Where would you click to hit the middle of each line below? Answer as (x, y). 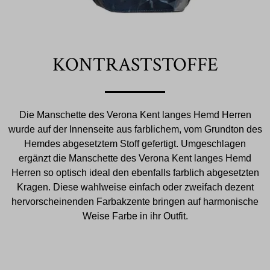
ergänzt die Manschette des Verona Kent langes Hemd (135, 158)
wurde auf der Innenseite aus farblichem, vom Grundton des (135, 129)
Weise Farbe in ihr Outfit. (135, 216)
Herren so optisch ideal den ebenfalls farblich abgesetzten (135, 172)
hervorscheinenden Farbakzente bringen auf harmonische (135, 201)
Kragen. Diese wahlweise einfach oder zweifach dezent (135, 187)
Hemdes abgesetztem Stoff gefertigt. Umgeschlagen (135, 143)
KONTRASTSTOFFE (135, 64)
